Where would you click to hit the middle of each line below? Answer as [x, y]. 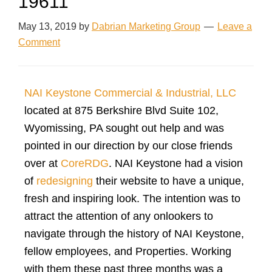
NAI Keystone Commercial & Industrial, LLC [130, 93]
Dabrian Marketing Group [146, 26]
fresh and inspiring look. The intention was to [132, 198]
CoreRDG [85, 163]
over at [42, 163]
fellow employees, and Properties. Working [128, 251]
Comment [39, 42]
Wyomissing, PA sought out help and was [124, 128]
